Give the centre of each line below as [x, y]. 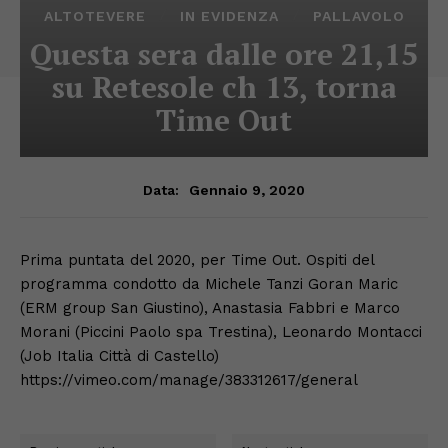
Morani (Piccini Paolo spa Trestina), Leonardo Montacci [221, 331]
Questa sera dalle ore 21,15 [224, 53]
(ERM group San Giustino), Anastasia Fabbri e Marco [210, 307]
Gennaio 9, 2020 [247, 189]
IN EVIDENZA [229, 15]
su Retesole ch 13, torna [224, 86]
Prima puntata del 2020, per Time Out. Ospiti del [197, 259]
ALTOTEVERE [94, 15]
